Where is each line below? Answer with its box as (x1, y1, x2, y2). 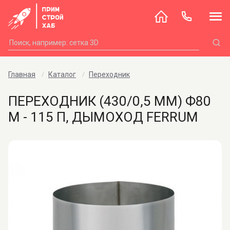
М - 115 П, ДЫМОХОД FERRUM (8, 109, 198, 125)
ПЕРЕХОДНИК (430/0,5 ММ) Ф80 (8, 93, 211, 109)
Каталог (48, 70, 76, 79)
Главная (8, 70, 35, 79)
